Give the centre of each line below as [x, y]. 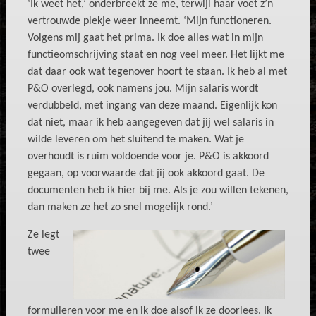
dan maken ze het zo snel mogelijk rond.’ [120, 207]
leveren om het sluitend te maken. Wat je [148, 140]
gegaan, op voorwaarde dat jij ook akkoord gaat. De [146, 174]
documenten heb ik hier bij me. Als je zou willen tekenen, [158, 190]
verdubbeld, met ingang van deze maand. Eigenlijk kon [152, 106]
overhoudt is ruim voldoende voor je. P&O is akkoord [148, 157]
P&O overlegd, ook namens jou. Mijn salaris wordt [142, 89]
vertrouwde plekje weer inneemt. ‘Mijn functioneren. [149, 21]
